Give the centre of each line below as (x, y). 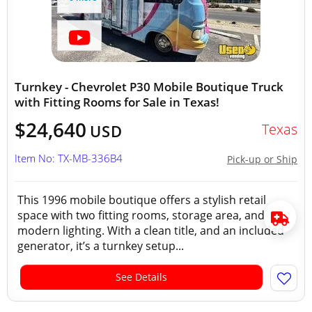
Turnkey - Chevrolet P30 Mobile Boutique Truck (149, 87)
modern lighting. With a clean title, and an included (151, 231)
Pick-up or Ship (262, 159)
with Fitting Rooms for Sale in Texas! (117, 102)
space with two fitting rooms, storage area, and (141, 215)
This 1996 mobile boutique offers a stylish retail (142, 200)
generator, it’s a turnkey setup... (101, 246)
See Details (141, 277)
